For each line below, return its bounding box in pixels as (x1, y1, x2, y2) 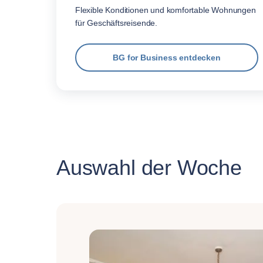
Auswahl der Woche (56, 155, 242, 180)
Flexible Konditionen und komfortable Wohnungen (75, 5, 256, 15)
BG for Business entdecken (113, 52, 221, 62)
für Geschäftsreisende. (75, 18, 158, 28)
